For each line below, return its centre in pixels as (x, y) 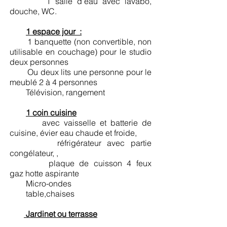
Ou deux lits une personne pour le (81, 72)
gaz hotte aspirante (44, 173)
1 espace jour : (54, 31)
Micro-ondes (41, 183)
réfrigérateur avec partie (81, 143)
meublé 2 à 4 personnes (53, 82)
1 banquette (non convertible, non (81, 42)
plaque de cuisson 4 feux (81, 163)
